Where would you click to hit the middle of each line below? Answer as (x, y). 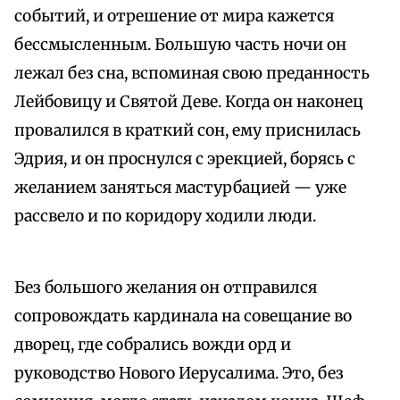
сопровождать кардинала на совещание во (183, 317)
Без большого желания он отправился (166, 288)
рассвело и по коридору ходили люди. (165, 217)
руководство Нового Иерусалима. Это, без (179, 374)
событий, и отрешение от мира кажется (174, 17)
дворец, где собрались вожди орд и (153, 345)
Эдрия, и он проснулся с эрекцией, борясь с (185, 159)
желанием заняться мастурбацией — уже (180, 188)
